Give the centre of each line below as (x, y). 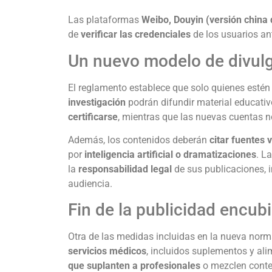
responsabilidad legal (125, 169)
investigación (97, 102)
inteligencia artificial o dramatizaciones (170, 154)
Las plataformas (105, 20)
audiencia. (90, 183)
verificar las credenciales (136, 35)
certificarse (93, 117)
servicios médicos (107, 251)
